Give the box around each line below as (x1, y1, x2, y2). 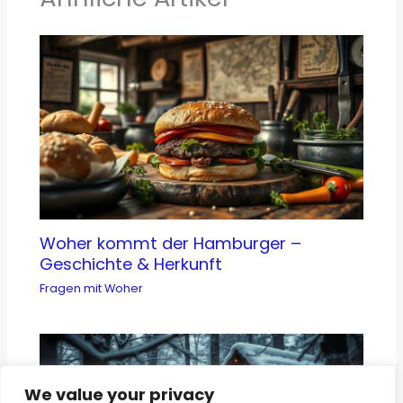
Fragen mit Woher (40, 281, 144, 296)
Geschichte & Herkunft (40, 252, 223, 275)
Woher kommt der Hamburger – (40, 231, 302, 255)
